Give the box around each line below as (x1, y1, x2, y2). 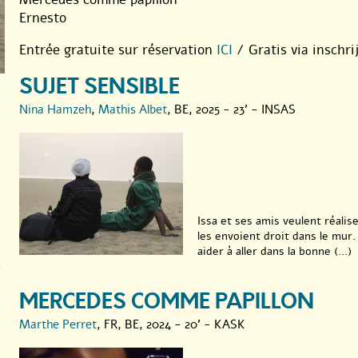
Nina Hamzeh (19, 101, 91, 117)
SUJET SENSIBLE (19, 71, 180, 101)
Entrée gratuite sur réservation (19, 40, 217, 59)
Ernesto (19, 8, 66, 27)
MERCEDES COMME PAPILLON (19, 287, 314, 317)
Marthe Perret (19, 316, 97, 333)
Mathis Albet (98, 101, 167, 117)
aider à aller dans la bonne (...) (197, 244, 352, 260)
